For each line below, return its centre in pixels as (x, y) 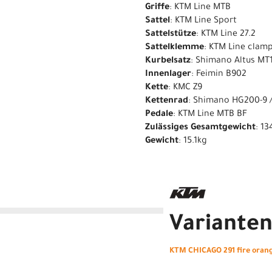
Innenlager (168, 74)
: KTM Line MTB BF (210, 114)
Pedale (159, 114)
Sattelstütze (171, 34)
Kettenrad (167, 101)
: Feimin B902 (219, 74)
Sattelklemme (175, 48)
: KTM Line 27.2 (226, 34)
